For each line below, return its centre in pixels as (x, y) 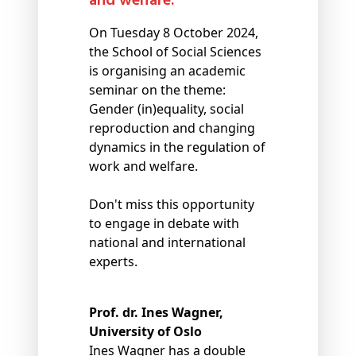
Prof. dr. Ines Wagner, (156, 313)
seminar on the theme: (157, 90)
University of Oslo (145, 332)
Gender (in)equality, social (166, 109)
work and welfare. (143, 166)
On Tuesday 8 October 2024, (174, 33)
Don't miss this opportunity (172, 205)
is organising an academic (167, 71)
